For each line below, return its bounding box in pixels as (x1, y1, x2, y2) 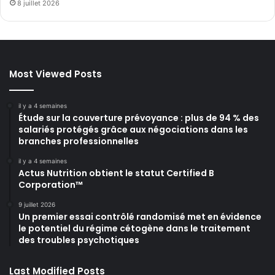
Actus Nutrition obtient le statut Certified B (18, 167, 214, 180)
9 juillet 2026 (18, 201, 55, 209)
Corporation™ (18, 179, 83, 192)
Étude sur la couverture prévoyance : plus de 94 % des (18, 112, 259, 125)
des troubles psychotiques (18, 234, 139, 247)
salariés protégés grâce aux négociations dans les (18, 123, 248, 136)
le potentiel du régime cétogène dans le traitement (18, 222, 250, 235)
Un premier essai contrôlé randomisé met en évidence (18, 211, 261, 223)
